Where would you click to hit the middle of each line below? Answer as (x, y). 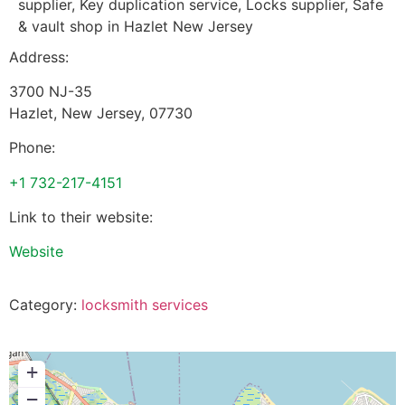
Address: (39, 57)
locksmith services (145, 304)
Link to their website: (81, 217)
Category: (45, 304)
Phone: (32, 148)
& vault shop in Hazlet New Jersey (136, 26)
